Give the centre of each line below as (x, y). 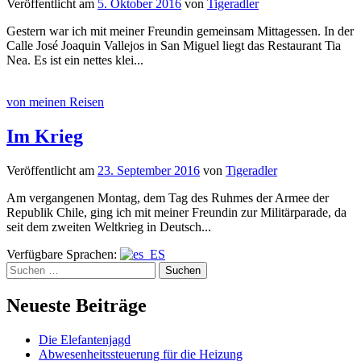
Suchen (25, 268)
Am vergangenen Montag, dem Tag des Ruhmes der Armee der (168, 198)
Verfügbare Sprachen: (63, 255)
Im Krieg (45, 137)
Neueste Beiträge (77, 306)
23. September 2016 (149, 171)
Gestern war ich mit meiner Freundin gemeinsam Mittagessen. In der (180, 31)
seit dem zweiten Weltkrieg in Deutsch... (109, 227)
